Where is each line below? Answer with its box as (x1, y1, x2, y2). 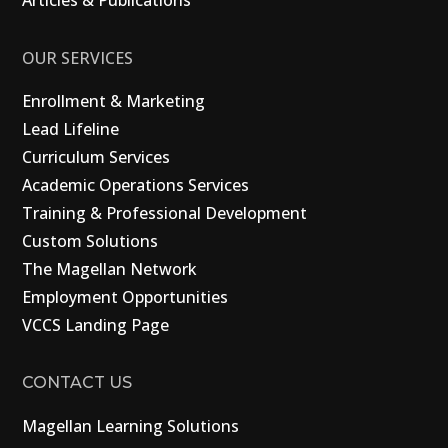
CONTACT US (22, 373, 133, 393)
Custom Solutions (22, 230, 159, 253)
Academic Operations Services (22, 174, 250, 197)
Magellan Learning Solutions (22, 415, 240, 438)
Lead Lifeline (22, 118, 120, 141)
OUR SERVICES (22, 47, 134, 70)
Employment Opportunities (22, 286, 229, 309)
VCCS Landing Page (22, 314, 170, 337)
